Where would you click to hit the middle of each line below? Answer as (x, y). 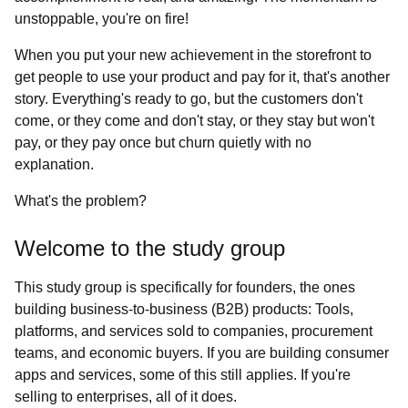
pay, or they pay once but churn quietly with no (163, 143)
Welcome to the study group (150, 248)
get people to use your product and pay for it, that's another (202, 77)
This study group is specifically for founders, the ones (185, 287)
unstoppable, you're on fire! (102, 19)
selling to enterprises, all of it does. (126, 397)
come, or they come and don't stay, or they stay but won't (194, 121)
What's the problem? (81, 201)
